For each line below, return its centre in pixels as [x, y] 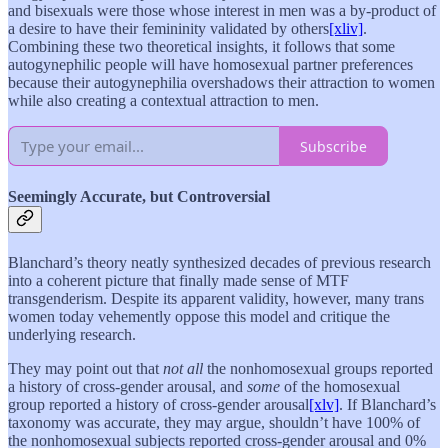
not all [185, 368]
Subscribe [333, 146]
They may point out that [85, 368]
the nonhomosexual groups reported [320, 368]
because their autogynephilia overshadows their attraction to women [221, 83]
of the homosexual [342, 386]
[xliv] [346, 29]
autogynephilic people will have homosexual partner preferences [210, 65]
